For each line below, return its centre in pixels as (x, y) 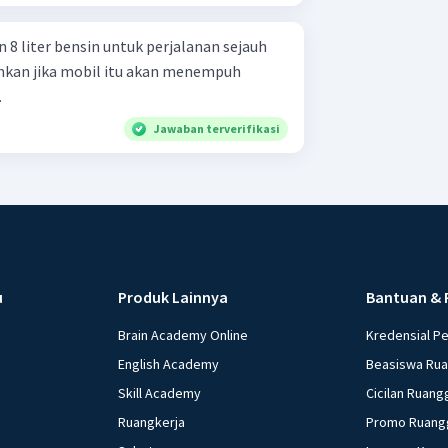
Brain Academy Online (183, 334)
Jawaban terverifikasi (217, 128)
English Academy (169, 363)
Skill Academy (160, 392)
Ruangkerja (152, 421)
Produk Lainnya (173, 296)
